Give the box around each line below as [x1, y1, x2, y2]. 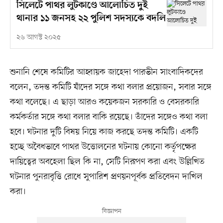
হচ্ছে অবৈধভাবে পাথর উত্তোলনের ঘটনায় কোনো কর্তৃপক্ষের [9, 141, 196, 153]
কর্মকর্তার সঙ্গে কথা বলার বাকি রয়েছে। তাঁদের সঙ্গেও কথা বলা [9, 111, 208, 123]
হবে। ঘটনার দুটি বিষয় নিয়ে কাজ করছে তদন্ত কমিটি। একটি [9, 126, 198, 138]
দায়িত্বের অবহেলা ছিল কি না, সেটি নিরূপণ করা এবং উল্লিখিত [9, 156, 205, 168]
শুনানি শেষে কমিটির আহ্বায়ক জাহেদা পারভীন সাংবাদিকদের [9, 66, 203, 79]
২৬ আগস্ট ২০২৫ [16, 33, 61, 43]
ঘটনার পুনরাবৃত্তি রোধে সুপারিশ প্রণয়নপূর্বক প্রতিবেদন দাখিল [9, 171, 203, 183]
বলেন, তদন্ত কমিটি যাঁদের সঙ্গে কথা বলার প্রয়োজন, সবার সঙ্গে [9, 81, 212, 94]
